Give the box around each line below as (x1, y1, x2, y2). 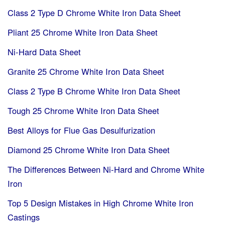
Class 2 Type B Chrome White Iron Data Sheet (8, 84, 180, 97)
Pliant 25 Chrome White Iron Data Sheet (8, 26, 158, 38)
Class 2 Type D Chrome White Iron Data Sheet (8, 6, 181, 19)
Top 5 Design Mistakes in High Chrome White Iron (8, 196, 193, 209)
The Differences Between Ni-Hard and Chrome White (8, 163, 204, 175)
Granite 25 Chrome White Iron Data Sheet (8, 65, 164, 77)
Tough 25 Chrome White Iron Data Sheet (8, 104, 159, 117)
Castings (8, 210, 40, 223)
